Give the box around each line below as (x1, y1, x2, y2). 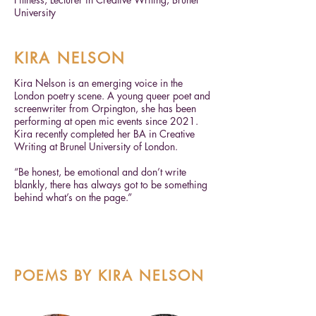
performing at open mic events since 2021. (14, 114, 198, 128)
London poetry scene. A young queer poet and (14, 89, 210, 102)
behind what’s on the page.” (14, 190, 132, 204)
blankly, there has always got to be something (14, 178, 207, 191)
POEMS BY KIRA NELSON (14, 267, 205, 285)
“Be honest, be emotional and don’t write (14, 165, 186, 178)
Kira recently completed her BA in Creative (14, 127, 195, 140)
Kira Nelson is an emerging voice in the (14, 76, 183, 90)
